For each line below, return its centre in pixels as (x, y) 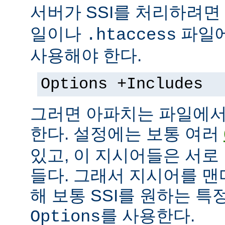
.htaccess (131, 35)
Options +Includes (122, 85)
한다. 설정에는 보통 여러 (127, 134)
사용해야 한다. (86, 55)
